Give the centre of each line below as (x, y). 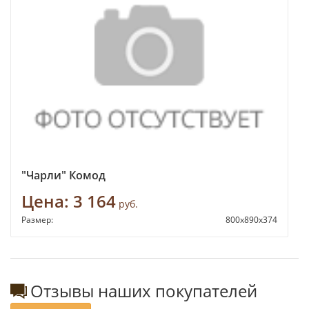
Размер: (38, 220)
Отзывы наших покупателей (143, 291)
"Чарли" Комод (63, 176)
